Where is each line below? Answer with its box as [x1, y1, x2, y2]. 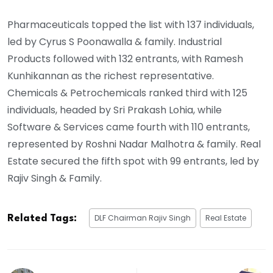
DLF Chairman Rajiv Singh [94, 213, 191, 224]
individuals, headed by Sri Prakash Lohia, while [7, 103, 222, 118]
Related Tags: [7, 213, 77, 224]
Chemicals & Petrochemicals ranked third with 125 [7, 86, 247, 101]
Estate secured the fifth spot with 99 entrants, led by [7, 154, 259, 169]
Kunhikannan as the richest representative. [7, 69, 214, 83]
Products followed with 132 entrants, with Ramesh [7, 52, 243, 66]
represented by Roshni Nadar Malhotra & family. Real [7, 137, 261, 152]
